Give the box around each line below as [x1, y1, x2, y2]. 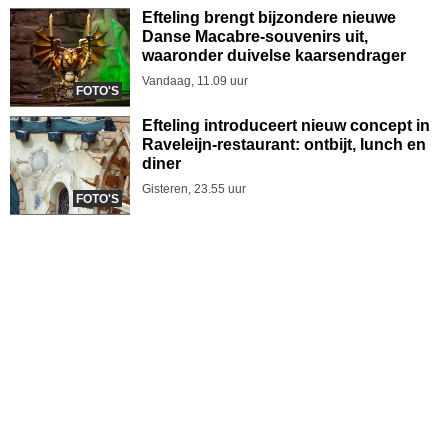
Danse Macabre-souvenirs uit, [142, 27, 368, 45]
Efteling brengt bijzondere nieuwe [142, 8, 396, 26]
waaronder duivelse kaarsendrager [142, 46, 406, 64]
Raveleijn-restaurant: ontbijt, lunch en [142, 135, 426, 153]
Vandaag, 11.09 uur [142, 73, 248, 88]
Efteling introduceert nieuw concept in [142, 116, 430, 134]
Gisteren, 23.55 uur [142, 181, 246, 196]
